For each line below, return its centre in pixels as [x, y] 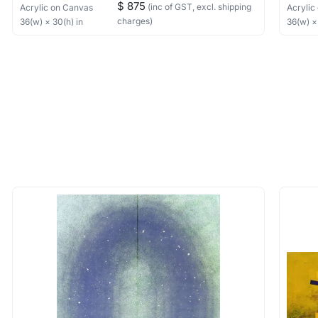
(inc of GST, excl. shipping [198, 7]
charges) [135, 21]
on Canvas [72, 7]
